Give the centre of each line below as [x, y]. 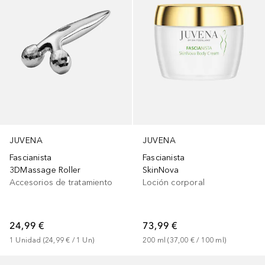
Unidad [28, 240]
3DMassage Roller [45, 170]
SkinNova [161, 170]
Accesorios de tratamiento [61, 183]
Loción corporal [174, 183]
